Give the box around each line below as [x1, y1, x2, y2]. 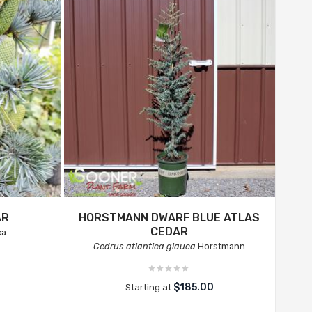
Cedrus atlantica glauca [93, 241, 196, 251]
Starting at [125, 282, 173, 292]
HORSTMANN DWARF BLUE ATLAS [79, 211, 260, 224]
